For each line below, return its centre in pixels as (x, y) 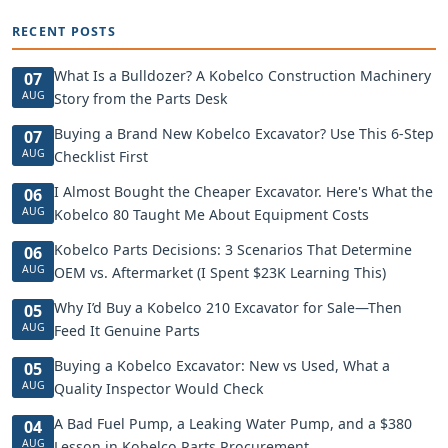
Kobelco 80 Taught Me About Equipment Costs (211, 214)
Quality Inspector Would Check (159, 388)
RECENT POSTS (64, 31)
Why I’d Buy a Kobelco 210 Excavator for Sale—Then (228, 307)
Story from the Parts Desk (141, 98)
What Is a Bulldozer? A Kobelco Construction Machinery (242, 75)
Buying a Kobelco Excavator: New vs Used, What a (222, 365)
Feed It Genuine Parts (127, 330)
